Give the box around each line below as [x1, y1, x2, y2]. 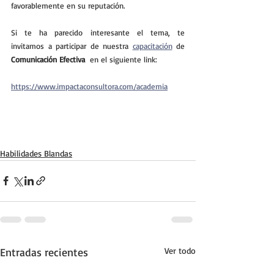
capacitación [132, 40, 172, 51]
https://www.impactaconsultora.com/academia [11, 81, 168, 91]
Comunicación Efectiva [11, 54, 87, 64]
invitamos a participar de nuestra [11, 40, 133, 51]
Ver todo [165, 245, 196, 256]
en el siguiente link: [87, 54, 157, 64]
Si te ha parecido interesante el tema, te [11, 27, 185, 37]
